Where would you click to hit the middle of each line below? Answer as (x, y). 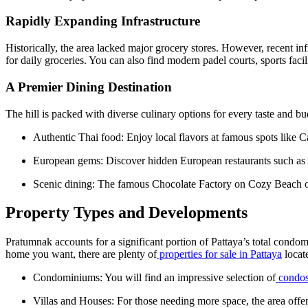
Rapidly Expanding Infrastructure (103, 21)
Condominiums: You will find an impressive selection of (154, 278)
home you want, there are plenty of (81, 254)
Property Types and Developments (126, 213)
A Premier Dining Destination (89, 87)
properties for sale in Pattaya (219, 254)
